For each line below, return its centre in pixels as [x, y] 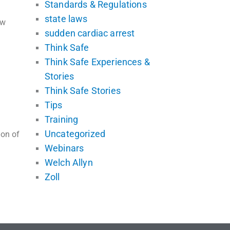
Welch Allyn [69, 162]
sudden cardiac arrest [90, 33]
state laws [66, 18]
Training [62, 119]
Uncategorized [75, 133]
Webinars [64, 148]
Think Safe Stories [83, 90]
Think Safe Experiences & [97, 62]
